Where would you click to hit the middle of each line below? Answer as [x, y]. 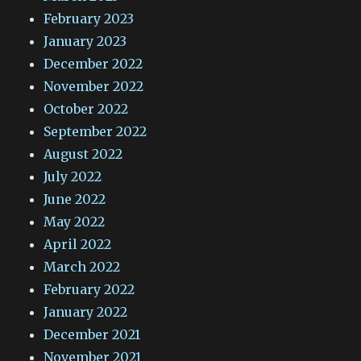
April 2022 [78, 244]
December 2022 [93, 63]
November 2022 [94, 86]
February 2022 [89, 289]
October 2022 [86, 108]
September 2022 [95, 131]
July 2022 [73, 176]
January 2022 [86, 311]
